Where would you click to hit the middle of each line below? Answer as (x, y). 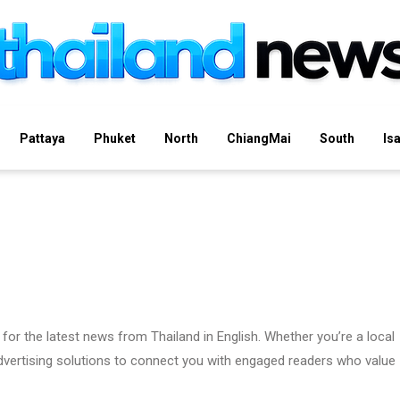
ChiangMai (259, 138)
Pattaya (42, 138)
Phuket (115, 138)
